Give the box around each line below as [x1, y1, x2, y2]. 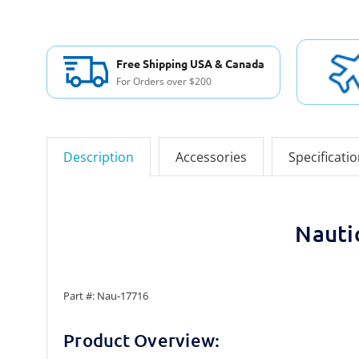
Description [63, 148, 134, 167]
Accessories [175, 148, 247, 167]
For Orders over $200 [115, 74, 212, 88]
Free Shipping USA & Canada [115, 55, 264, 71]
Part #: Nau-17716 [63, 288, 148, 304]
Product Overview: [63, 329, 220, 352]
